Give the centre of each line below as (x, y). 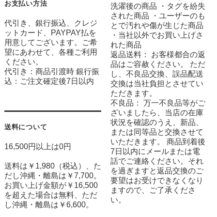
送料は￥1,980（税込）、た (53, 166)
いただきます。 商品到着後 (158, 142)
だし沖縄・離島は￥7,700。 (53, 176)
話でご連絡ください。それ (157, 161)
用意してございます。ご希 (51, 43)
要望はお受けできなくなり (157, 181)
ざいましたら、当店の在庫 (157, 113)
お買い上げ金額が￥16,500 (51, 186)
